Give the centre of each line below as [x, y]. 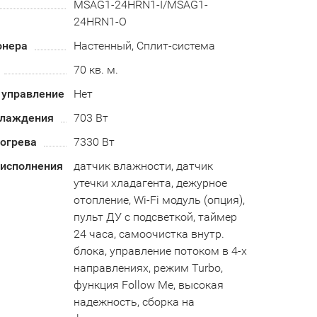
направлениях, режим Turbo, [148, 268]
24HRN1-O [100, 22]
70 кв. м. [96, 70]
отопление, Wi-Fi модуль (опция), [159, 200]
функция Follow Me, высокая [148, 285]
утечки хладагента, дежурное [150, 183]
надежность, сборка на [134, 302]
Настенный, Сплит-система [144, 46]
